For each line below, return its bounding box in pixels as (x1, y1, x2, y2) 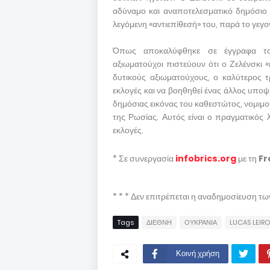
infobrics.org (175, 152, 236, 165)
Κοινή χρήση (176, 248, 219, 259)
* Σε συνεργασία (113, 152, 175, 165)
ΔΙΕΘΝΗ (146, 218, 172, 227)
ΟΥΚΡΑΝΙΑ (184, 218, 217, 227)
